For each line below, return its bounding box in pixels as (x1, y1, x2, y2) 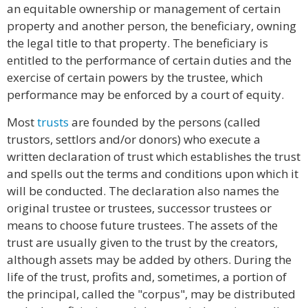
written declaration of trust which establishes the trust (7, 148, 300, 164)
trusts (37, 114, 69, 130)
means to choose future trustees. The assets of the (7, 217, 278, 233)
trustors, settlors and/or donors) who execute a (7, 131, 261, 147)
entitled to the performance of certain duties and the (7, 52, 291, 68)
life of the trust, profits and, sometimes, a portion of (7, 269, 287, 285)
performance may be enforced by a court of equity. (7, 87, 284, 102)
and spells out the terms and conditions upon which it (7, 166, 298, 181)
